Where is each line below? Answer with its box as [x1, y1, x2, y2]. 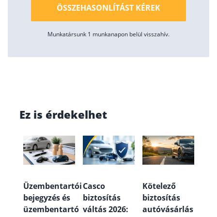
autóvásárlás [142, 204, 193, 215]
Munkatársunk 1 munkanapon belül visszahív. [47, 30, 170, 38]
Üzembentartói [23, 181, 82, 192]
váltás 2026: [83, 204, 128, 215]
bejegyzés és [23, 192, 70, 203]
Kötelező [142, 181, 176, 192]
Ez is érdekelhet [19, 107, 107, 122]
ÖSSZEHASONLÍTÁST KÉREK [57, 2, 160, 13]
